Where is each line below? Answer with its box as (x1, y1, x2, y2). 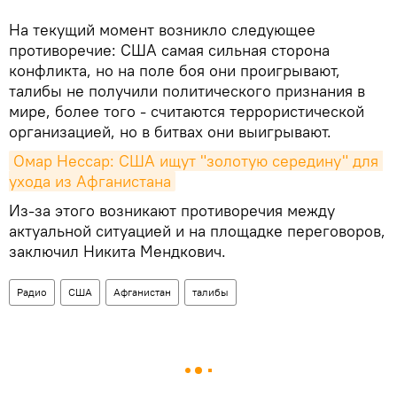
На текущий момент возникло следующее (9, 19, 315, 40)
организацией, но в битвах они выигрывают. (9, 121, 331, 142)
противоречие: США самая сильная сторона (9, 39, 330, 60)
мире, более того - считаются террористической (9, 100, 364, 121)
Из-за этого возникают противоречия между (9, 199, 335, 221)
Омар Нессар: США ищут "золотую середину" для (13, 150, 378, 171)
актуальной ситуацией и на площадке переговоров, (9, 220, 385, 241)
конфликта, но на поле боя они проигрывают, (9, 59, 340, 81)
